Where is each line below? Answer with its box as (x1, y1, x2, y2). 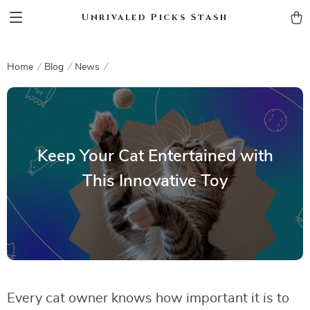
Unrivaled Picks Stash (82, 10, 228, 24)
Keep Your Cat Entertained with (37, 147, 273, 165)
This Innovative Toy (82, 172, 228, 190)
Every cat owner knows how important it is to (7, 291, 289, 305)
